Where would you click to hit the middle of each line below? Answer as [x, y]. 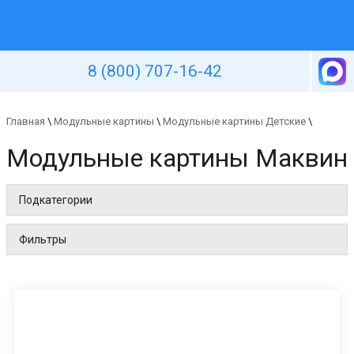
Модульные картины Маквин [177, 158]
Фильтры [43, 240]
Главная [26, 121]
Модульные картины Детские [234, 121]
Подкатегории [56, 200]
